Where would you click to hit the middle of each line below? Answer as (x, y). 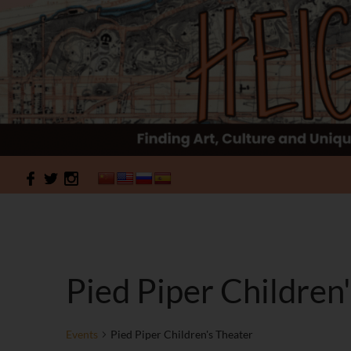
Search (21, 165)
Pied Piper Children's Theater (182, 335)
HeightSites (61, 175)
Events (82, 335)
